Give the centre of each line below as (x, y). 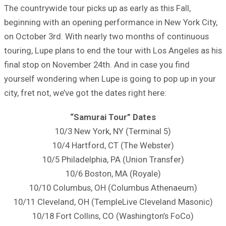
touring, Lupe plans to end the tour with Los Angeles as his (113, 50)
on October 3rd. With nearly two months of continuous (106, 36)
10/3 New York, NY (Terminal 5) (113, 131)
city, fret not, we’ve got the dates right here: (85, 93)
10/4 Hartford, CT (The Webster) (113, 145)
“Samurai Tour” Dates (113, 117)
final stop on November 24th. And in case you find (97, 64)
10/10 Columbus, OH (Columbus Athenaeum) (113, 187)
